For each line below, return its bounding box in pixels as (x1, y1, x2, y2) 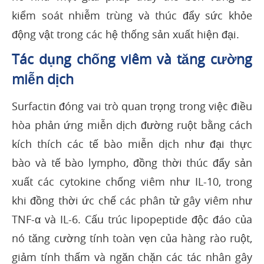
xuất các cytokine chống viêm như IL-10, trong (12, 174, 252, 189)
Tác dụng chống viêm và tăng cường (12, 50, 252, 69)
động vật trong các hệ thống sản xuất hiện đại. (12, 27, 239, 42)
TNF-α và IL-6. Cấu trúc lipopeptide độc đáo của (12, 212, 252, 227)
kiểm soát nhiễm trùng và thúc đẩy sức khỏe (12, 8, 252, 23)
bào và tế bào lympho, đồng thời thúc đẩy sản (12, 156, 252, 170)
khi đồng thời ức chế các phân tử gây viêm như (12, 193, 252, 208)
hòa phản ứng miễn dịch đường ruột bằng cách (12, 118, 252, 133)
